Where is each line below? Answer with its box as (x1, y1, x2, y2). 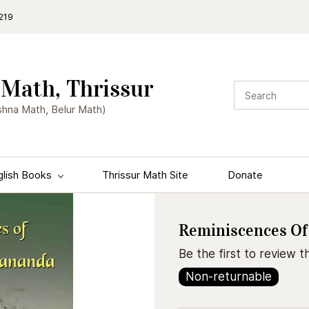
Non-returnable (186, 270, 272, 283)
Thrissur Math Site (102, 168, 188, 181)
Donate (228, 168, 263, 181)
